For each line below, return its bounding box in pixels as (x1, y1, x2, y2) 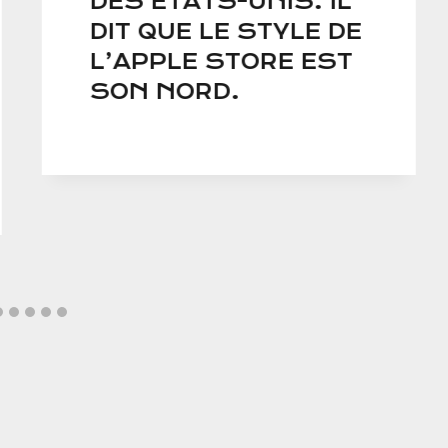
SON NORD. (89, 79, 240, 105)
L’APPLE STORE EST (89, 49, 353, 75)
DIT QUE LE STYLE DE (89, 19, 362, 45)
